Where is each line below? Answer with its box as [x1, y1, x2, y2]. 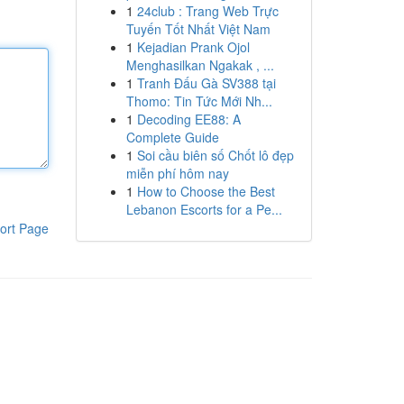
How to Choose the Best [136, 182, 275, 200]
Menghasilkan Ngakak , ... [125, 56, 274, 74]
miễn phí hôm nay [125, 164, 229, 182]
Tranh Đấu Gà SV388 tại [136, 74, 276, 92]
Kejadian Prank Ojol [136, 38, 250, 56]
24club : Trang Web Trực [136, 2, 279, 20]
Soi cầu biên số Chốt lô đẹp [136, 146, 294, 164]
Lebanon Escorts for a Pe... [125, 200, 282, 218]
